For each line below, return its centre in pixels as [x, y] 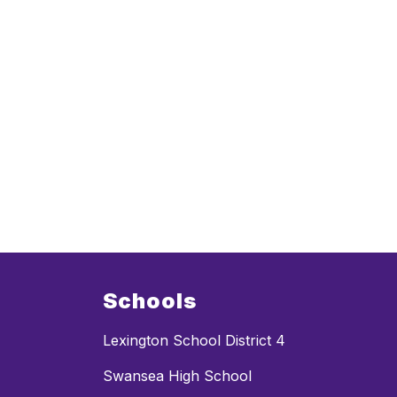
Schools [150, 301]
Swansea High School [177, 376]
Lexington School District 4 [194, 341]
